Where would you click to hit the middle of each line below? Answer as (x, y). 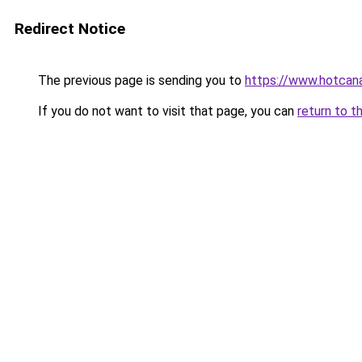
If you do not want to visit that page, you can (166, 111)
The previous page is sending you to (140, 80)
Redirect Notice (70, 29)
